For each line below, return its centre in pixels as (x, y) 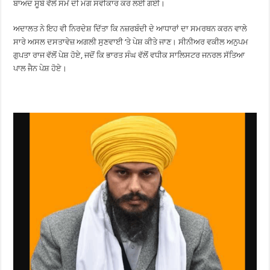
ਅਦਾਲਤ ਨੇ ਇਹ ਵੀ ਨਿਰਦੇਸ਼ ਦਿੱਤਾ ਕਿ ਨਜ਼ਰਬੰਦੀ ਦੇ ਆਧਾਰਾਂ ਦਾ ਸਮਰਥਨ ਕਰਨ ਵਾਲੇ (130, 29)
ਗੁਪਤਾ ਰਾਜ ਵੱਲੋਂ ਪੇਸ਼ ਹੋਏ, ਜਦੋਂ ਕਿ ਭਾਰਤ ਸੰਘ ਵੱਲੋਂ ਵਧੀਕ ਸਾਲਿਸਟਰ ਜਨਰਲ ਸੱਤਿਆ (129, 55)
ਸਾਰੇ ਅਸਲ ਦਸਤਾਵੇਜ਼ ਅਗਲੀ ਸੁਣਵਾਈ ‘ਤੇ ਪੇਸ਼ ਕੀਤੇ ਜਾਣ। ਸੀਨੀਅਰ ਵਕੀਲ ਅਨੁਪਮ (131, 42)
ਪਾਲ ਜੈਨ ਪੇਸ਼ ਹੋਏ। (40, 68)
